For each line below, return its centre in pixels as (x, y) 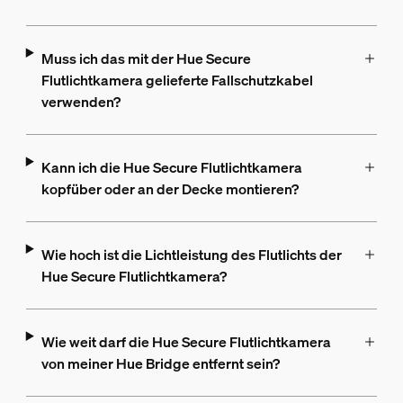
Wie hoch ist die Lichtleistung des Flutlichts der (191, 255)
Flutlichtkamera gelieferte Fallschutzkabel (177, 81)
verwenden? (81, 102)
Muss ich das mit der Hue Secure (146, 59)
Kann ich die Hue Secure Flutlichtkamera (171, 168)
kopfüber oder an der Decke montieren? (170, 189)
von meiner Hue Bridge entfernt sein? (160, 364)
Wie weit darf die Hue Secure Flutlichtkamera (186, 342)
